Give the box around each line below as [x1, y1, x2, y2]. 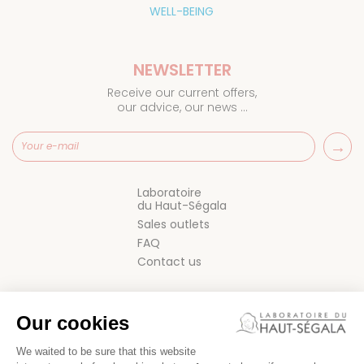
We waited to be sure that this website [16, 345, 196, 357]
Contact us [137, 253, 201, 270]
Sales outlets [137, 215, 210, 232]
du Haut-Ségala [137, 197, 227, 214]
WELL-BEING [149, 2, 214, 19]
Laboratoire [137, 184, 201, 201]
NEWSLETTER [132, 58, 232, 81]
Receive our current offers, [107, 84, 257, 101]
